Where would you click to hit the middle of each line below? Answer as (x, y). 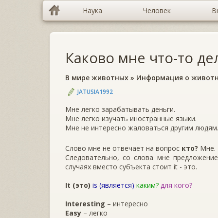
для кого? (176, 185)
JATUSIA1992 (95, 91)
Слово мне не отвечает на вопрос (123, 148)
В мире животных (97, 78)
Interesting (85, 203)
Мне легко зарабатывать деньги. (120, 109)
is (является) (113, 185)
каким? (147, 185)
